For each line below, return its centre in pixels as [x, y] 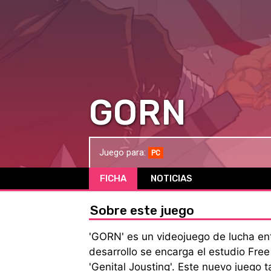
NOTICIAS [171, 178]
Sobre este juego [142, 210]
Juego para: [124, 152]
